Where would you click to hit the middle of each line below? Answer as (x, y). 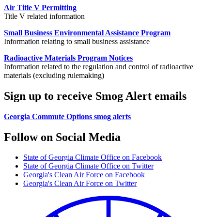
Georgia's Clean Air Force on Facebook (84, 175)
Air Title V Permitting (40, 7)
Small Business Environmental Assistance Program (87, 32)
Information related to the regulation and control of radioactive (99, 66)
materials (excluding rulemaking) (54, 75)
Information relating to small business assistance (77, 41)
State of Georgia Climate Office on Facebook (93, 157)
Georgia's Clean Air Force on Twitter (80, 184)
